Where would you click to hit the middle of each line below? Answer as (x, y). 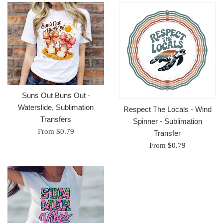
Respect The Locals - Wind (167, 109)
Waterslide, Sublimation (56, 108)
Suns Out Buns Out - (56, 96)
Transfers (56, 119)
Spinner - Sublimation (167, 121)
